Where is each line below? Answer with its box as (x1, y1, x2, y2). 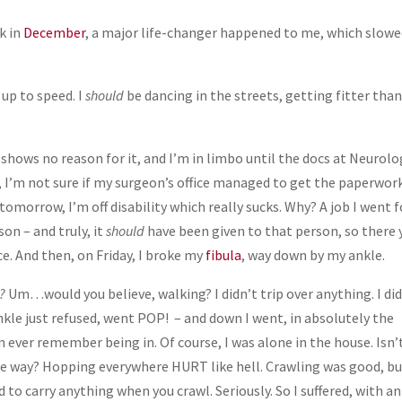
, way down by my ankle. (241, 245, 386, 264)
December (23, 22, 86, 41)
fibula (205, 245, 242, 264)
